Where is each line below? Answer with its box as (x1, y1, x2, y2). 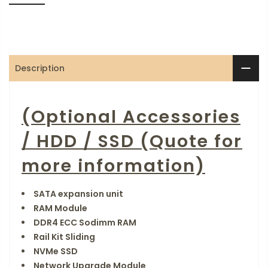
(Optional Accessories (22, 104, 240, 129)
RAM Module (33, 202, 87, 215)
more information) (22, 153, 205, 178)
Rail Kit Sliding (33, 231, 95, 243)
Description (15, 62, 65, 74)
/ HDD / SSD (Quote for (22, 129, 242, 153)
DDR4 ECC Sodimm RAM (33, 217, 136, 229)
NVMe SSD (33, 245, 78, 258)
